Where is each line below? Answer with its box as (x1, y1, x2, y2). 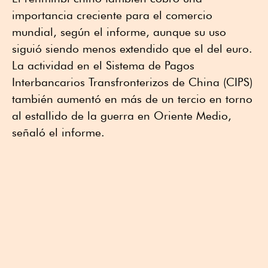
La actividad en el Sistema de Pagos (12, 59, 194, 72)
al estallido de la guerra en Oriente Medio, (12, 109, 232, 123)
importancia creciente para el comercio (12, 8, 212, 22)
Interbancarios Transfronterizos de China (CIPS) (12, 75, 252, 89)
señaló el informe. (12, 126, 105, 139)
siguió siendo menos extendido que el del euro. (12, 42, 252, 56)
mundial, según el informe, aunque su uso (12, 25, 226, 39)
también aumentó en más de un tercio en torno (12, 92, 252, 106)
